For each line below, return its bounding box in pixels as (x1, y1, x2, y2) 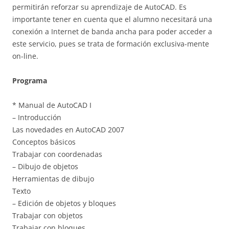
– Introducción (12, 112, 61, 122)
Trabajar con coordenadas (12, 149, 102, 159)
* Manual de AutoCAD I (12, 100, 91, 110)
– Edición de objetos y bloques (12, 198, 116, 208)
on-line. (12, 51, 38, 61)
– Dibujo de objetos (12, 161, 78, 171)
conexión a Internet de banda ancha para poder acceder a (12, 26, 212, 36)
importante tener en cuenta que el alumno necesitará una (12, 14, 212, 24)
